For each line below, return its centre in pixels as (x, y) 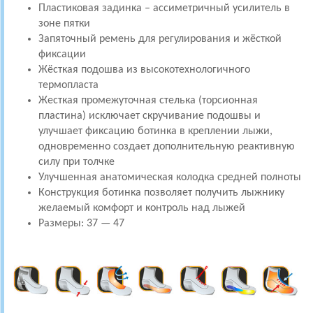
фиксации (62, 54)
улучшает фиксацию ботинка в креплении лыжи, (155, 131)
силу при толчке (77, 162)
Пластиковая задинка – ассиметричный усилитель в (164, 8)
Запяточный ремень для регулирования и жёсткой (160, 39)
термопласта (68, 85)
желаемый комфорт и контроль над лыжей (142, 208)
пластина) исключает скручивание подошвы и (150, 116)
